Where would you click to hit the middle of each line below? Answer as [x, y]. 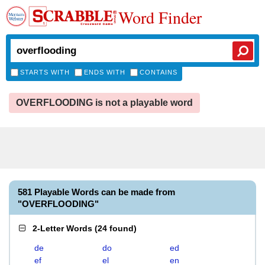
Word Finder [160, 17]
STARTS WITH [45, 72]
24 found [116, 228]
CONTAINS [159, 72]
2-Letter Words [62, 228]
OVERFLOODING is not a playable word [104, 103]
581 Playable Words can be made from [96, 192]
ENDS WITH [105, 72]
